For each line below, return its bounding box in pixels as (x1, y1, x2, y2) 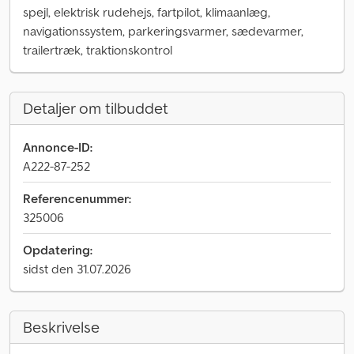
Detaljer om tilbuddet (23, 98, 168, 119)
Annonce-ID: (23, 139, 92, 155)
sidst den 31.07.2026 (23, 261, 131, 277)
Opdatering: (23, 242, 92, 258)
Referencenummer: (23, 190, 131, 206)
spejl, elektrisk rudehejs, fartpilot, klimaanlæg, (23, 4, 270, 20)
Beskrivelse (23, 317, 100, 337)
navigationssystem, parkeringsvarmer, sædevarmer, (23, 23, 303, 39)
